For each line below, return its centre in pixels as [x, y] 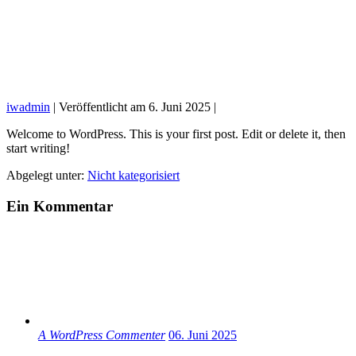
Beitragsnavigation [52, 189]
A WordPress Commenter [102, 335]
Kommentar [71, 206]
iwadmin [28, 107]
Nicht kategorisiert [133, 175]
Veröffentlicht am [102, 107]
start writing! [38, 148]
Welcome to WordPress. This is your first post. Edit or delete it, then [176, 134]
